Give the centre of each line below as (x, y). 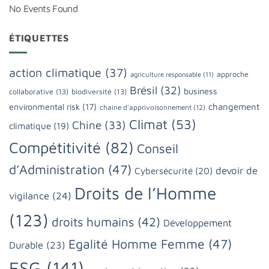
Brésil (144, 90)
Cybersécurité (164, 171)
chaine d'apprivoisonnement (146, 107)
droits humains (93, 222)
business (201, 91)
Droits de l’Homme (145, 193)
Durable (26, 245)
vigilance (29, 196)
